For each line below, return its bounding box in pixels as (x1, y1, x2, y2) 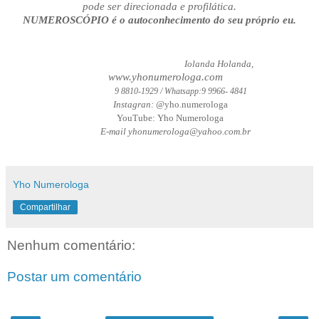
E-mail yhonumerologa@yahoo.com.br (68, 126, 251, 137)
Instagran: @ (91, 99, 164, 110)
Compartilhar (20, 202, 70, 213)
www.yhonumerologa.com (96, 71, 223, 83)
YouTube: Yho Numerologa (95, 113, 224, 124)
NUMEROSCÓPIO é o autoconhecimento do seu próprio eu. (23, 14, 296, 26)
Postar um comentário (7, 269, 142, 284)
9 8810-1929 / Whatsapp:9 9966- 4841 (72, 86, 247, 97)
